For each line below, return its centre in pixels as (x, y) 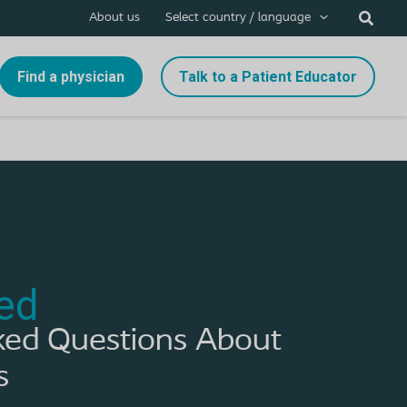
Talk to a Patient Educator (268, 76)
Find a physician (71, 76)
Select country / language (238, 18)
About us (115, 18)
